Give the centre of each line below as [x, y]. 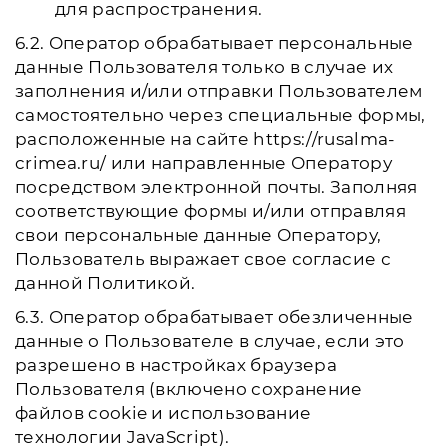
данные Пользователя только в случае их [204, 67]
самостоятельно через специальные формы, [220, 115]
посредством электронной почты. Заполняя [216, 187]
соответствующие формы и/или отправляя [210, 211]
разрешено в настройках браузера [176, 365]
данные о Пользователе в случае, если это [210, 341]
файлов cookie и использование [163, 413]
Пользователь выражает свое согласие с [203, 259]
